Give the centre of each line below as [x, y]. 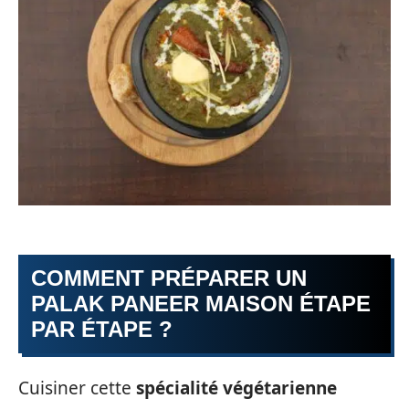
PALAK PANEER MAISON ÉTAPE [201, 304]
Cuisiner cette [77, 388]
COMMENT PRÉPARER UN [169, 278]
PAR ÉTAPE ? [102, 330]
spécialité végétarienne [236, 388]
